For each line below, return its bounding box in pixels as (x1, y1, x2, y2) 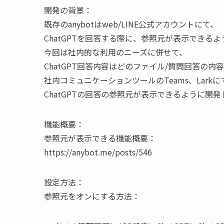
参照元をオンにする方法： (44, 189, 140, 202)
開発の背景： (44, 3, 92, 16)
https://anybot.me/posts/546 (44, 145, 152, 158)
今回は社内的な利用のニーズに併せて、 (44, 45, 187, 58)
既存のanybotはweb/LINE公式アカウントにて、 (44, 17, 218, 30)
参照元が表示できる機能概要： (44, 131, 156, 144)
